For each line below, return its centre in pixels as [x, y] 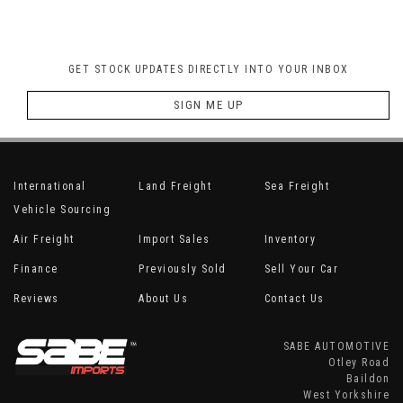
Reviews [36, 299]
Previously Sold [183, 269]
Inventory [290, 239]
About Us [164, 299]
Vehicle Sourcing [62, 210]
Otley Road [359, 363]
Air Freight [44, 239]
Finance [36, 269]
